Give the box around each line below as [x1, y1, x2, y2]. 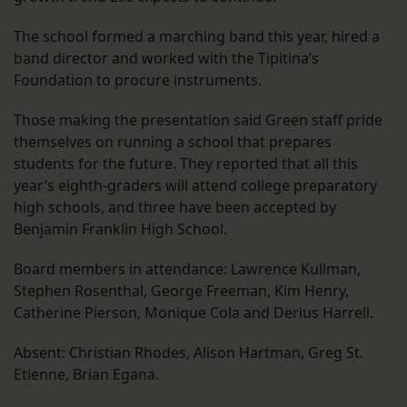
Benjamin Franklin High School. [14, 219, 227, 240]
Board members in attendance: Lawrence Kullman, [14, 259, 361, 280]
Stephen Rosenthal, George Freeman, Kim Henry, [14, 281, 349, 302]
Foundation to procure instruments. [14, 70, 262, 91]
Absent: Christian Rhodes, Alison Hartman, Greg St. [14, 342, 363, 363]
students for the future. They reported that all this [14, 154, 358, 174]
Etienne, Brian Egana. [14, 364, 159, 385]
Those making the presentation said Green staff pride [14, 110, 382, 131]
